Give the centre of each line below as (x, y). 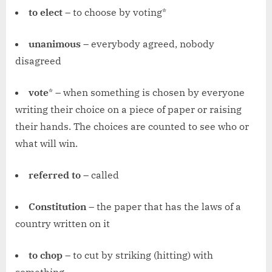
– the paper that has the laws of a (164, 207)
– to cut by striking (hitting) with (138, 255)
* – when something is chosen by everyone (147, 93)
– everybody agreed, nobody (149, 44)
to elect (47, 12)
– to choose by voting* (116, 12)
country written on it (63, 224)
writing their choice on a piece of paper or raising (128, 110)
